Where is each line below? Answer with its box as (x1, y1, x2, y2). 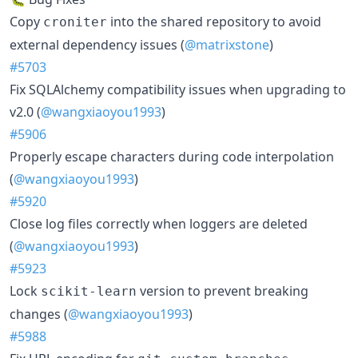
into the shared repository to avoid (107, 12, 321, 30)
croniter (43, 14, 107, 30)
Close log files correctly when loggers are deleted (10, 214, 308, 233)
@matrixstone (185, 35, 269, 54)
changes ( (10, 304, 68, 323)
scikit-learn (41, 283, 137, 299)
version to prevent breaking (137, 281, 308, 300)
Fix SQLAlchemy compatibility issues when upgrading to (10, 80, 346, 98)
